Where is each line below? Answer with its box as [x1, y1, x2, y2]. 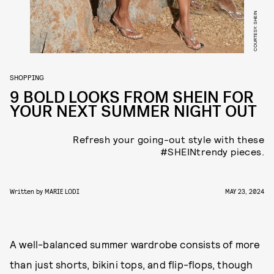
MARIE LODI [45, 187, 80, 195]
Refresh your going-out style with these [73, 133, 264, 145]
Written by [10, 187, 45, 195]
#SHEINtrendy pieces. [160, 146, 264, 157]
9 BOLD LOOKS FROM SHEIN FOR [10, 87, 254, 108]
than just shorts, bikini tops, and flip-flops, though [10, 258, 253, 270]
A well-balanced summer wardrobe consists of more [10, 238, 261, 250]
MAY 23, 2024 [225, 187, 264, 195]
